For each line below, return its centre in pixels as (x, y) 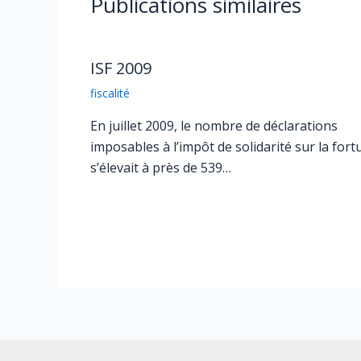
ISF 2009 (121, 68)
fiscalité (110, 93)
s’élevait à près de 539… (161, 167)
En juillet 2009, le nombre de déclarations (214, 125)
